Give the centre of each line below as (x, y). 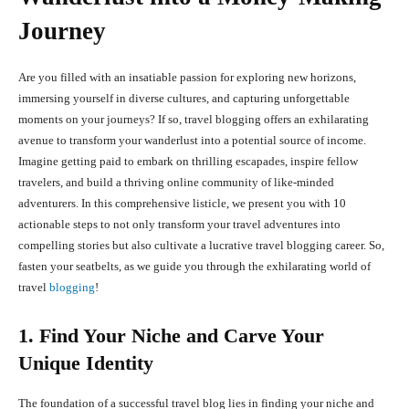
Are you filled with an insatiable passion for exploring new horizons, (187, 78)
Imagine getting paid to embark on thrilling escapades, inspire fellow (188, 162)
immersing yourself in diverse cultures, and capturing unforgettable (184, 99)
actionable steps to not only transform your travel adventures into (179, 225)
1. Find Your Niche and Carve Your (171, 336)
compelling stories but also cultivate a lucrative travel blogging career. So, (201, 246)
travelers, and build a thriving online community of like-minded (176, 183)
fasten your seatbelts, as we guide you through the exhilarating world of (194, 267)
